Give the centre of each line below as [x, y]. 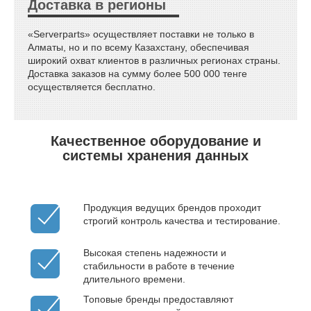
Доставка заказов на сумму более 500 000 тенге [137, 73]
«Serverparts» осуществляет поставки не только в [141, 34]
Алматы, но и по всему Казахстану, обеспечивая [138, 47]
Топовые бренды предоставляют [158, 299]
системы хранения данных [155, 155]
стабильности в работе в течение [159, 266]
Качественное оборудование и [155, 141]
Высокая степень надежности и [155, 252]
